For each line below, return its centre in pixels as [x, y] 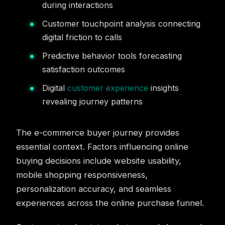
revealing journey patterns [92, 101]
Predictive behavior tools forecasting [112, 56]
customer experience [108, 88]
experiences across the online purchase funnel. [110, 203]
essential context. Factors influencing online [102, 147]
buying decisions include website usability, [99, 161]
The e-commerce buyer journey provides [98, 133]
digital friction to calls [82, 37]
